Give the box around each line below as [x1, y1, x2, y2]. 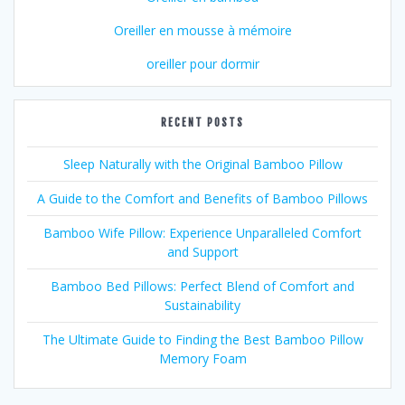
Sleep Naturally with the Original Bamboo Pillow [62, 155, 343, 173]
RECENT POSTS [160, 115, 245, 129]
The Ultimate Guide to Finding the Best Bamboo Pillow [42, 330, 363, 348]
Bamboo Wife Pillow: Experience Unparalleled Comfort [43, 223, 362, 241]
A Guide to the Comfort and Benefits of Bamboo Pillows [37, 189, 368, 207]
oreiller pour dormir [146, 54, 259, 72]
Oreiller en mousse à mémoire [113, 21, 292, 39]
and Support [166, 242, 239, 260]
